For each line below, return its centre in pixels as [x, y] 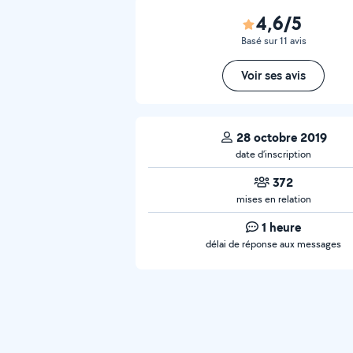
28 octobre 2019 [281, 137]
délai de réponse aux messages [273, 244]
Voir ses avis [273, 75]
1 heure [281, 227]
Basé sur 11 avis [273, 41]
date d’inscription [273, 154]
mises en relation [273, 199]
